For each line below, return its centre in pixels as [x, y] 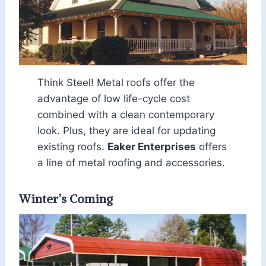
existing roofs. [72, 147]
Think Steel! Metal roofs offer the [116, 83]
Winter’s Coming [66, 199]
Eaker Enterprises [151, 147]
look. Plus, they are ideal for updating [126, 131]
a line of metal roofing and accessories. [131, 163]
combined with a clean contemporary [126, 115]
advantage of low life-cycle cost [113, 99]
